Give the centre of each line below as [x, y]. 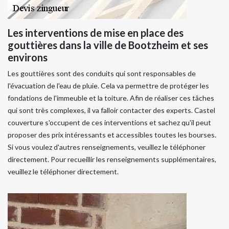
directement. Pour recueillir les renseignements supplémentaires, [112, 159]
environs [28, 57]
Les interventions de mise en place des [96, 32]
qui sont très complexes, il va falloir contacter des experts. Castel [111, 110]
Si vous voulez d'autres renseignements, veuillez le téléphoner [107, 147]
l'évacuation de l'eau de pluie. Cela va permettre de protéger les [108, 85]
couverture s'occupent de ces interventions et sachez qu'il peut [109, 122]
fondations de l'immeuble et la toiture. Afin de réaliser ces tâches [111, 98]
